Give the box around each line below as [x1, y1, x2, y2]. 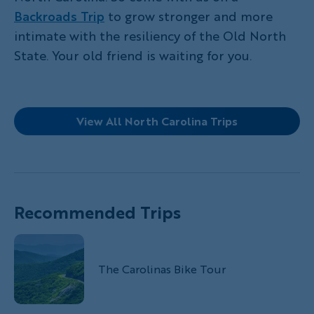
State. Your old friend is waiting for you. [14, 46, 252, 64]
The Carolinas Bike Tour [98, 260, 226, 277]
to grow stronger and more [104, 6, 273, 25]
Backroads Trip [14, 6, 104, 25]
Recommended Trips [14, 199, 181, 224]
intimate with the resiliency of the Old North [14, 26, 286, 45]
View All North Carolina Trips [76, 112, 238, 129]
